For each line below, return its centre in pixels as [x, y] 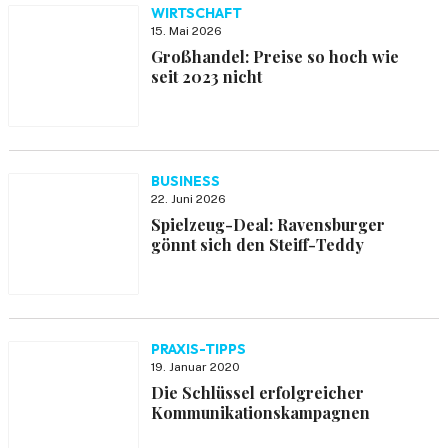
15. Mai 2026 [186, 31]
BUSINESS [185, 181]
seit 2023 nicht [206, 76]
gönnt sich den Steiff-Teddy [257, 244]
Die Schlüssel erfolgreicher [257, 392]
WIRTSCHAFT [196, 13]
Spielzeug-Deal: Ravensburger [267, 224]
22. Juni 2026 [188, 199]
